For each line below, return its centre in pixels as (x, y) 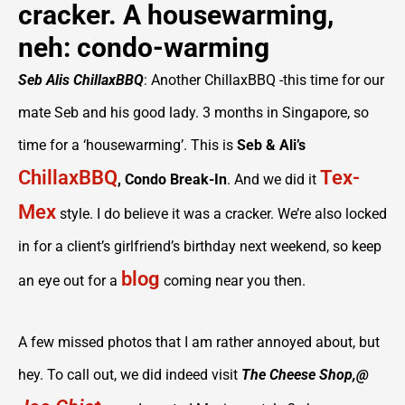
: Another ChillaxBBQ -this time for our (264, 80)
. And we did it (273, 179)
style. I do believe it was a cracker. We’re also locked (221, 214)
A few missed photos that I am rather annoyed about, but (199, 342)
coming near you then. (233, 281)
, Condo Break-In (172, 179)
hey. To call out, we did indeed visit (130, 375)
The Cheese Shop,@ (305, 375)
